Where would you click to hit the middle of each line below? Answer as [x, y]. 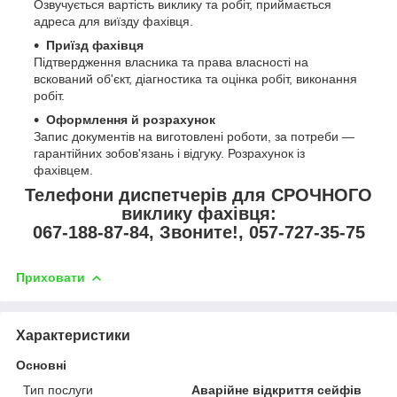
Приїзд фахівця [95, 46]
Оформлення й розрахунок [131, 120]
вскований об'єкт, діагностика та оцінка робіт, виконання [195, 79]
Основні [41, 365]
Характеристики [73, 335]
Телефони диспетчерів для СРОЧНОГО [198, 195]
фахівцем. [63, 171]
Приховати [51, 277]
